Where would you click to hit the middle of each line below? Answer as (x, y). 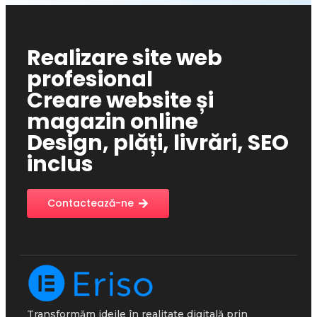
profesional (90, 80)
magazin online (113, 122)
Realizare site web (125, 58)
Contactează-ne (91, 203)
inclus (60, 165)
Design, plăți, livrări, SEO (158, 143)
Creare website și (120, 101)
